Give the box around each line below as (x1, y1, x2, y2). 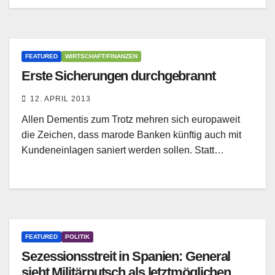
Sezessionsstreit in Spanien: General (21, 249, 231, 265)
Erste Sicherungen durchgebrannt (21, 68, 215, 84)
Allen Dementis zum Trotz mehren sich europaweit (21, 114, 240, 125)
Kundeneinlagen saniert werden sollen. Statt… (21, 145, 224, 156)
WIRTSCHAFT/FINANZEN (65, 53, 137, 60)
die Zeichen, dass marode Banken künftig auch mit (21, 130, 241, 141)
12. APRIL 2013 (30, 95, 91, 104)
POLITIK (65, 233, 90, 241)
